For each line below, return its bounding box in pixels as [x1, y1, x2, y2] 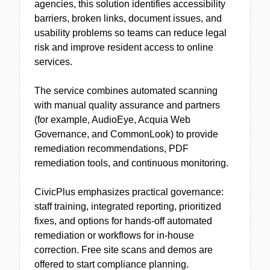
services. [34, 57, 72, 67]
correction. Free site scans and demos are [34, 245, 213, 255]
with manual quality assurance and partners [34, 100, 220, 110]
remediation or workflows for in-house [34, 230, 194, 240]
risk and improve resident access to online [34, 42, 213, 52]
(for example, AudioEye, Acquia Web [34, 115, 190, 125]
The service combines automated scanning [34, 86, 218, 96]
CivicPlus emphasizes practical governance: [34, 187, 224, 197]
